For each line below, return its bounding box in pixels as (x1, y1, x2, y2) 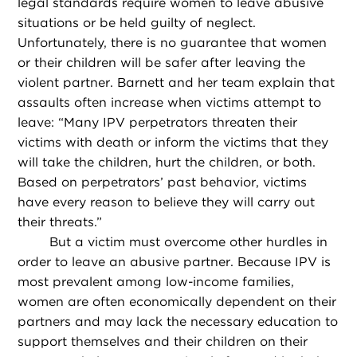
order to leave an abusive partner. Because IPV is (18, 254, 331, 270)
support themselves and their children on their (18, 334, 308, 350)
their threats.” (18, 214, 103, 230)
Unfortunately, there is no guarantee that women (18, 35, 328, 51)
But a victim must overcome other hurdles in (49, 234, 328, 250)
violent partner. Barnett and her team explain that (18, 75, 335, 91)
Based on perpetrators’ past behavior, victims (18, 175, 308, 190)
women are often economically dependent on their (18, 294, 337, 310)
